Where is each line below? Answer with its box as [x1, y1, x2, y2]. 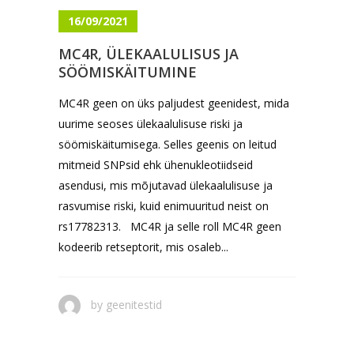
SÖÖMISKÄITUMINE [58, 62, 197, 81]
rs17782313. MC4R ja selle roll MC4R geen [58, 218, 281, 234]
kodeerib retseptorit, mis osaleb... [58, 239, 228, 254]
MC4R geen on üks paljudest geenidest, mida [58, 95, 289, 111]
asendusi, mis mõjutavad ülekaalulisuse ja [58, 177, 273, 193]
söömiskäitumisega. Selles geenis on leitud [58, 136, 277, 152]
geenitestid [106, 296, 162, 312]
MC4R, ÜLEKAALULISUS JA [58, 43, 239, 63]
